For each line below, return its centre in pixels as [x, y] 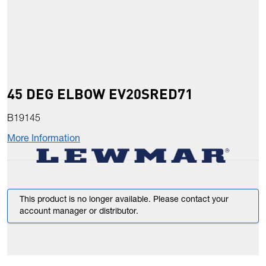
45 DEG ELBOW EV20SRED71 [100, 94]
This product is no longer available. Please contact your [124, 200]
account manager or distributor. [79, 212]
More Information [44, 140]
